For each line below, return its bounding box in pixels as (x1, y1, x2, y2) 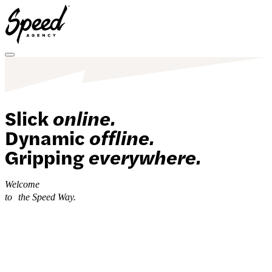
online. (53, 103, 115, 131)
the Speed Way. (18, 192, 76, 203)
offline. (89, 123, 154, 151)
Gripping (5, 142, 89, 170)
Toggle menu (9, 54, 54, 63)
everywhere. (89, 142, 201, 170)
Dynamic (5, 123, 89, 151)
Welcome (5, 179, 39, 190)
